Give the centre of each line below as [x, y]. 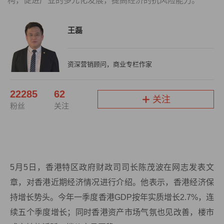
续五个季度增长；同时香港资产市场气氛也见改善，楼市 [112, 212]
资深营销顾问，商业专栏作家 [110, 64]
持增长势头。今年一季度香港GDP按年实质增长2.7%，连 [112, 197]
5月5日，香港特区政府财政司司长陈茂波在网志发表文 [112, 167]
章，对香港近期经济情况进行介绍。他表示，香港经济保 [112, 182]
